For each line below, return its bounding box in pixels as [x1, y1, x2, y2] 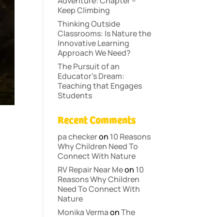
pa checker [58, 131, 98, 142]
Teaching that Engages [58, 80, 142, 91]
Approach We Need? [58, 47, 131, 58]
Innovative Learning [58, 38, 130, 48]
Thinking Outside [58, 18, 121, 29]
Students [58, 90, 93, 101]
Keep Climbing [58, 5, 110, 15]
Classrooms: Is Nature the [58, 28, 152, 39]
